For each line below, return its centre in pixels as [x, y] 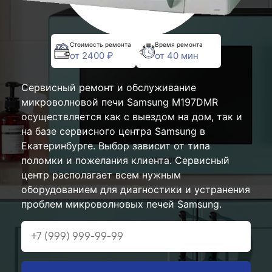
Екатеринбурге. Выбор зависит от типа [116, 146]
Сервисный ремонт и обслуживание [109, 88]
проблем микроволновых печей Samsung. [121, 204]
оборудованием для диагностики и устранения [136, 190]
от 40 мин [177, 55]
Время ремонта [179, 44]
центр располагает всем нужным [101, 175]
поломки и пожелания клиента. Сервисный [125, 161]
